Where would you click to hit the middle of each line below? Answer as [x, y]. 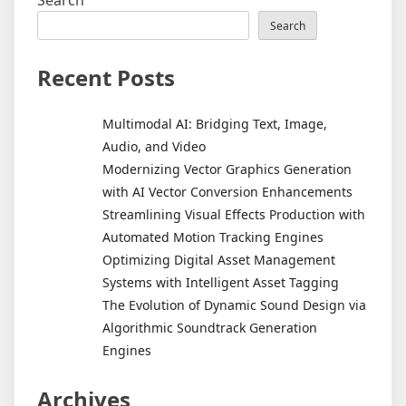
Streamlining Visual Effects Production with [234, 214]
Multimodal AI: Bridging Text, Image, [215, 123]
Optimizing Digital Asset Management [219, 259]
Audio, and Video [154, 146]
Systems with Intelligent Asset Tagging [221, 282]
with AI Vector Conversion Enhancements [227, 191]
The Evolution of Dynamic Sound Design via [234, 304]
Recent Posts [106, 77]
